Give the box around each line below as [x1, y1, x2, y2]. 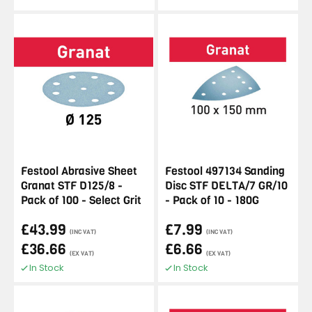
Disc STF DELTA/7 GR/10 [164, 178, 288, 193]
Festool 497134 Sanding [164, 164, 285, 178]
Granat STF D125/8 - [21, 178, 123, 193]
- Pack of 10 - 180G [164, 193, 259, 208]
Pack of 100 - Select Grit [21, 193, 141, 208]
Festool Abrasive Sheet [21, 164, 137, 178]
